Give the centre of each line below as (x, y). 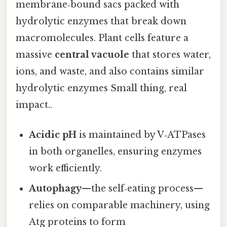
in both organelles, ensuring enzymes (116, 151)
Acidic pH (53, 135)
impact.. (34, 105)
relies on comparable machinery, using (120, 205)
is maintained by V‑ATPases (141, 135)
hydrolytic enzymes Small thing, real (101, 88)
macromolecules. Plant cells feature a (102, 38)
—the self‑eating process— (143, 188)
